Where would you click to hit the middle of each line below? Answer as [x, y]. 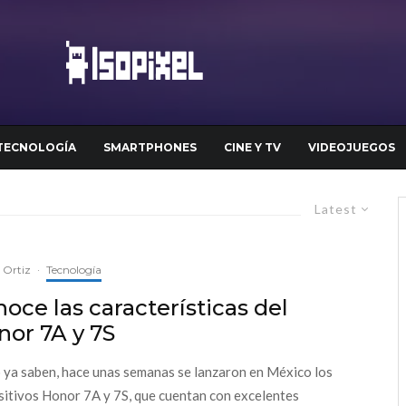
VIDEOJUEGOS [352, 147]
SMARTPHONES [150, 147]
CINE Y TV [252, 147]
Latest [336, 209]
